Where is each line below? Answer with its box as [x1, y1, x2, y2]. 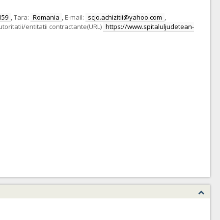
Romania [33, 13, 59, 22]
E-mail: [65, 13, 84, 22]
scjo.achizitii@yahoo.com [88, 13, 162, 22]
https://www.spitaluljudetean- [106, 22, 194, 31]
